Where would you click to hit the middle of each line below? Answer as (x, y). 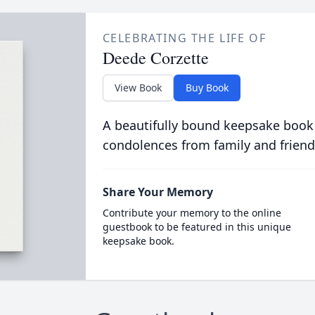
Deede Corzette (155, 58)
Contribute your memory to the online (192, 213)
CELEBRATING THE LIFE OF (184, 38)
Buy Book (207, 88)
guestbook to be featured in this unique (197, 227)
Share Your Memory (157, 192)
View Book (138, 88)
